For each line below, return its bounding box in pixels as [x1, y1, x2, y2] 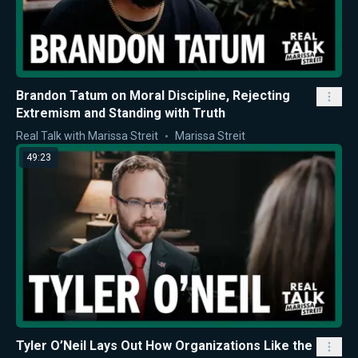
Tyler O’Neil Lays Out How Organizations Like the [16, 337, 312, 353]
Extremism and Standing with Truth [16, 105, 225, 121]
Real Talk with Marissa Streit [16, 129, 158, 143]
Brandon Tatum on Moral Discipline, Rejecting [16, 88, 290, 104]
